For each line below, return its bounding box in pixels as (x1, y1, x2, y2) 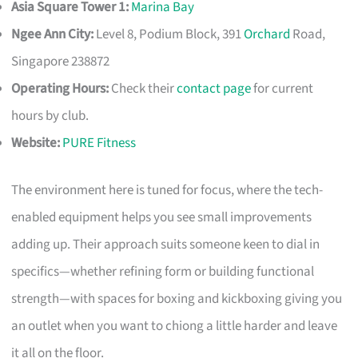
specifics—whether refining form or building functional (11, 262, 315, 282)
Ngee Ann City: (11, 24, 94, 44)
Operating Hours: (11, 78, 109, 98)
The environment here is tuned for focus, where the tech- (11, 181, 324, 201)
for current (251, 78, 314, 98)
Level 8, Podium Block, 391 (93, 24, 245, 44)
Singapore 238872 (11, 51, 110, 71)
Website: (11, 133, 61, 153)
